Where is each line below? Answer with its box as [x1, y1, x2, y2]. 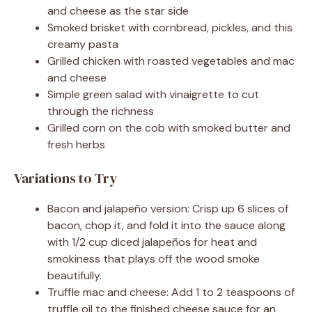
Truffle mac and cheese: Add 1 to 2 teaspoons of [47, 285, 295, 300]
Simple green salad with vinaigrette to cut [47, 87, 259, 102]
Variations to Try [14, 169, 117, 189]
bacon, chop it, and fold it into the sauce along [47, 218, 286, 233]
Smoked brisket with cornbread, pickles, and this [47, 20, 292, 36]
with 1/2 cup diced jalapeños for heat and [47, 235, 257, 250]
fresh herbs [47, 137, 105, 153]
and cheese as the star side [47, 3, 189, 19]
